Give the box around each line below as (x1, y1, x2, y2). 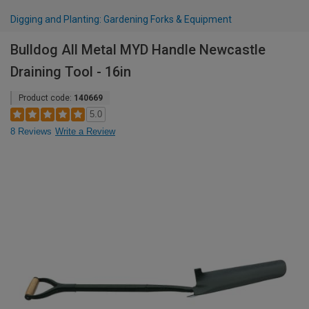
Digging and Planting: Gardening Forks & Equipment (10, 14, 232, 25)
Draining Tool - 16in (10, 63, 131, 80)
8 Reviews (10, 126, 52, 137)
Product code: (19, 93, 74, 103)
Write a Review (55, 126, 115, 137)
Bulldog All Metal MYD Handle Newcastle (10, 41, 266, 58)
